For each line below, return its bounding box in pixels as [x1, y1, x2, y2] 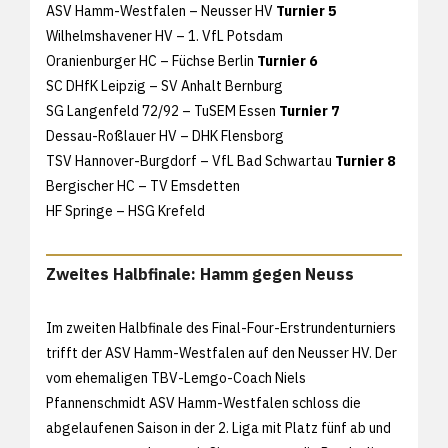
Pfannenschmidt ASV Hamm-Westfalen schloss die [46, 393, 361, 412]
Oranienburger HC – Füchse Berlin [46, 51, 257, 70]
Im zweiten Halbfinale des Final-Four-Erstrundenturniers [46, 318, 396, 337]
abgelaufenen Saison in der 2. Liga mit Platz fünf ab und [46, 418, 391, 437]
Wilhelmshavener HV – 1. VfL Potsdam [46, 26, 283, 45]
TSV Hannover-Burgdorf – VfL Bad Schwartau [46, 151, 335, 170]
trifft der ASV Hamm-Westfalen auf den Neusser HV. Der [46, 343, 397, 362]
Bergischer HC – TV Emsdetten [46, 176, 240, 195]
